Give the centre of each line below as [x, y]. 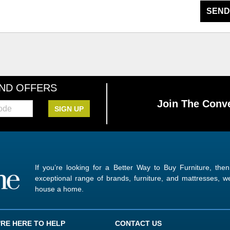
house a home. [60, 189]
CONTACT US [138, 224]
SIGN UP [69, 109]
